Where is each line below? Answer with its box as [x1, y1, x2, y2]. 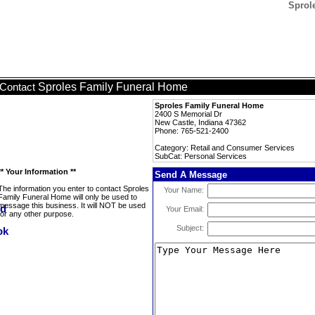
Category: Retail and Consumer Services [155, 143, 295, 152]
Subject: [176, 224, 204, 232]
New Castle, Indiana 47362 [155, 118, 246, 127]
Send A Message [155, 169, 227, 180]
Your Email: [166, 205, 204, 213]
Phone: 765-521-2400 [155, 127, 229, 135]
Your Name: [164, 186, 204, 194]
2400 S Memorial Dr [155, 110, 222, 118]
